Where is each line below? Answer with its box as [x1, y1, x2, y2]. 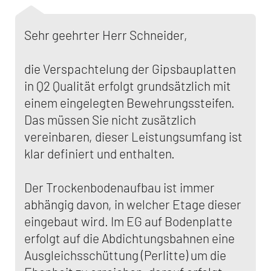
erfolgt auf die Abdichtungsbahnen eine [24, 230, 235, 246]
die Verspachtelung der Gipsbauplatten [24, 61, 236, 76]
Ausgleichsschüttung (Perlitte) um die [24, 247, 226, 263]
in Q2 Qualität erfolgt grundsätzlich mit [24, 78, 231, 93]
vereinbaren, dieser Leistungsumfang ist [24, 129, 243, 144]
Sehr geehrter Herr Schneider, [24, 27, 188, 42]
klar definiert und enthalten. [24, 146, 175, 161]
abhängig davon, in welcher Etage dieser [24, 197, 241, 212]
